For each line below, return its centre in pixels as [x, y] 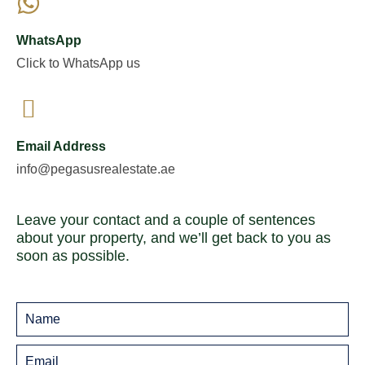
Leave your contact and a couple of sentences [166, 220]
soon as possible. [73, 256]
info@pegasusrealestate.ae [96, 169]
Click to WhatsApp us [78, 63]
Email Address [61, 146]
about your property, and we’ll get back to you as [174, 238]
